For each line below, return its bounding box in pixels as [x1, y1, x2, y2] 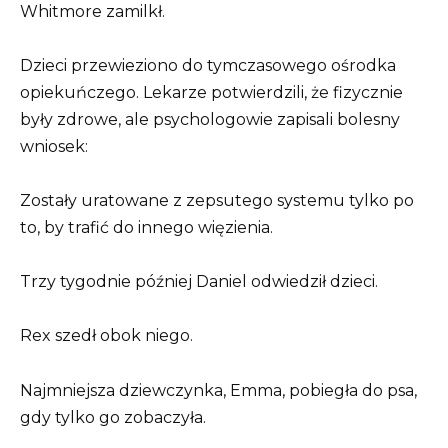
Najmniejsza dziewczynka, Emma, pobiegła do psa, [20, 380, 417, 400]
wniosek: [20, 136, 88, 156]
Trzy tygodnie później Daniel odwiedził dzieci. [20, 272, 378, 292]
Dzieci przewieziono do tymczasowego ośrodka [20, 55, 396, 75]
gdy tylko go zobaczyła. [20, 407, 206, 427]
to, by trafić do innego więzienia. [20, 218, 273, 238]
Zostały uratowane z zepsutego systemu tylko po [20, 191, 414, 211]
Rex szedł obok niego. [20, 326, 193, 346]
